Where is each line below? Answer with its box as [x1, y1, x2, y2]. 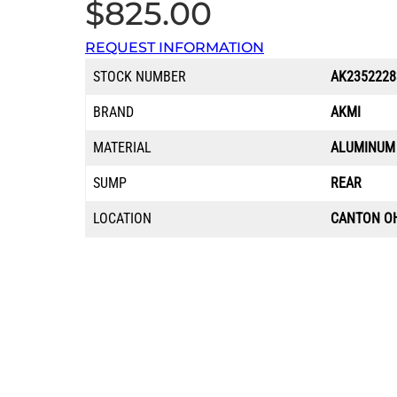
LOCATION [93, 210, 152, 228]
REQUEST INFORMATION [85, 39, 264, 57]
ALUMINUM [331, 139, 395, 157]
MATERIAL [93, 139, 152, 157]
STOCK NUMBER [93, 68, 186, 86]
